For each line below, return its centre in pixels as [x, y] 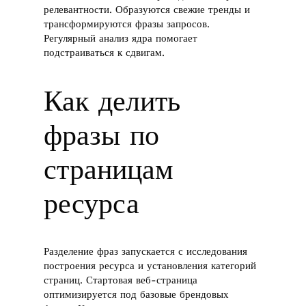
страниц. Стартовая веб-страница [121, 280]
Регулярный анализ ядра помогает [121, 39]
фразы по [102, 135]
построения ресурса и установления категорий [150, 266]
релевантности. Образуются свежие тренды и [147, 10]
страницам [109, 169]
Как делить [112, 101]
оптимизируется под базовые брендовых [137, 295]
